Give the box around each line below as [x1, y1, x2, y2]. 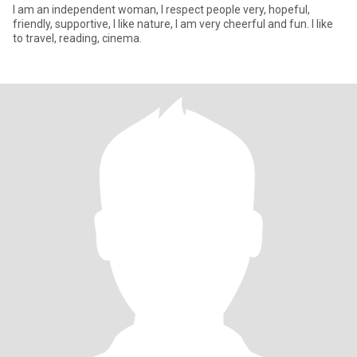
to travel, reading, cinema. [13, 32, 142, 45]
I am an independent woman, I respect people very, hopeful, [13, 3, 310, 16]
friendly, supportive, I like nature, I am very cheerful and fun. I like [13, 18, 333, 30]
